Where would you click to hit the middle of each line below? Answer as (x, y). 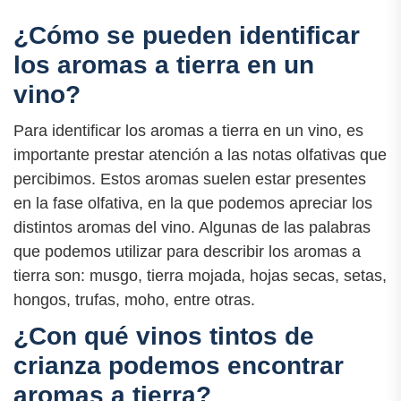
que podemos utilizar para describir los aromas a (187, 251)
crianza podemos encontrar (179, 365)
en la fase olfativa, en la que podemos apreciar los (193, 203)
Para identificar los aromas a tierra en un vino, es (188, 130)
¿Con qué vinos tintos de (164, 336)
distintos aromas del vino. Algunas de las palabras (192, 227)
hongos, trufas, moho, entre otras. (134, 299)
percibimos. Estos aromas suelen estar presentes (190, 179)
